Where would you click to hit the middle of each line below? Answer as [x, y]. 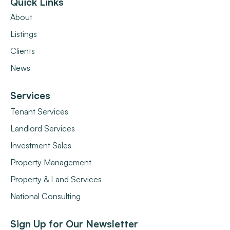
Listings [24, 34]
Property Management [51, 162]
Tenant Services [39, 112]
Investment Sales [41, 146]
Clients [23, 51]
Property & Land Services [56, 179]
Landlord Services [43, 129]
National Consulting [45, 196]
